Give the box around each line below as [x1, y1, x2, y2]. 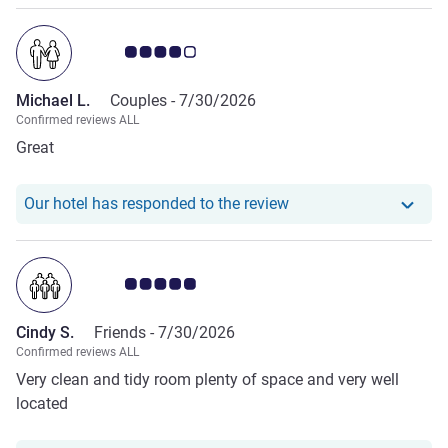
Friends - [94, 323, 158, 343]
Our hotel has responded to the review [24, 194, 289, 214]
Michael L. [16, 91, 90, 111]
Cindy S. [16, 323, 74, 343]
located [16, 394, 68, 414]
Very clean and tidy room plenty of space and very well [16, 370, 399, 390]
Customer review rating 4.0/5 [95, 42, 299, 62]
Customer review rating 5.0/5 [95, 274, 299, 294]
